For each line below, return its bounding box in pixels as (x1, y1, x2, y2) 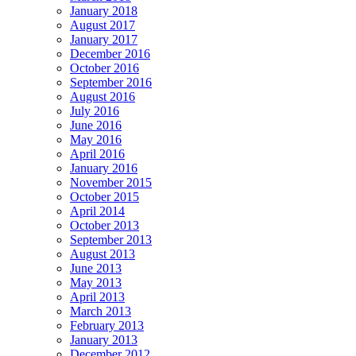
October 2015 (70, 190, 139, 204)
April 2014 (70, 204, 125, 219)
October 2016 (70, 61, 139, 75)
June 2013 (70, 261, 122, 276)
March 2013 (70, 304, 131, 319)
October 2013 (70, 219, 139, 233)
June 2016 (70, 118, 122, 133)
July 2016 (70, 104, 119, 118)
